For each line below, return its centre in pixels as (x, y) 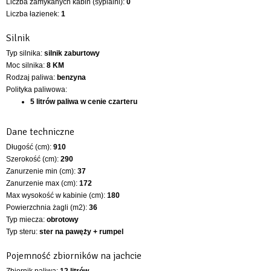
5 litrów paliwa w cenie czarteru (84, 101)
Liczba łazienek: (34, 14)
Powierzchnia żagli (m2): (47, 207)
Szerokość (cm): (33, 159)
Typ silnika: (25, 53)
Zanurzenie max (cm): (43, 183)
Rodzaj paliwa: (31, 77)
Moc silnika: (26, 65)
